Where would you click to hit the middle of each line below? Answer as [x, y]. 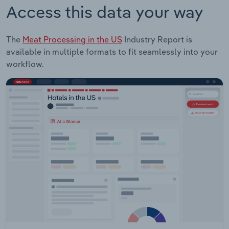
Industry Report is [157, 39]
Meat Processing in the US [72, 39]
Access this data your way [105, 12]
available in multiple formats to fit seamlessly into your [112, 51]
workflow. [25, 64]
